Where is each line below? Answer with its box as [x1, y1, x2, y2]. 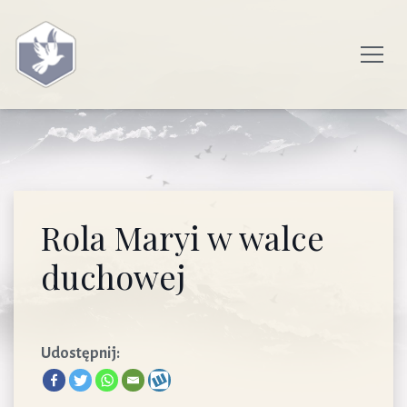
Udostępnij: [41, 345, 120, 362]
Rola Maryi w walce [41, 215, 324, 259]
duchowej [41, 254, 185, 298]
